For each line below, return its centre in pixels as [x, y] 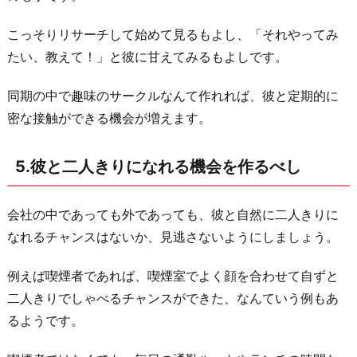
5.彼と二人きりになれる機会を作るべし [158, 167]
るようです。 [45, 321]
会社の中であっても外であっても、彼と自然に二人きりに [173, 215]
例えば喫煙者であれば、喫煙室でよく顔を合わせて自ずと [173, 276]
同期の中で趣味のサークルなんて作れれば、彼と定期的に [173, 95]
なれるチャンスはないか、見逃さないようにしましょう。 [173, 237]
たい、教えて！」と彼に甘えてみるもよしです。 [147, 56]
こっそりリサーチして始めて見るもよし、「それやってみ [173, 34]
